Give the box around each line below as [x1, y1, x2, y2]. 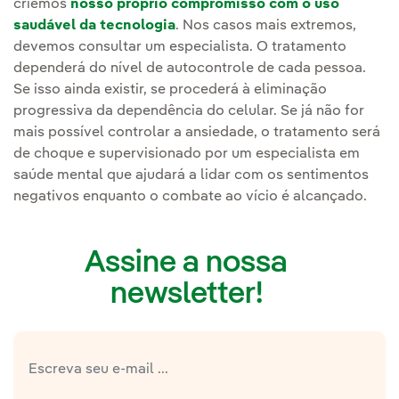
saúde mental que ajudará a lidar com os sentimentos [13, 167, 369, 183]
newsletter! [110, 278, 263, 310]
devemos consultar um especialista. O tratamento [13, 39, 346, 54]
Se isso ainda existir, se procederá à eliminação [13, 82, 327, 97]
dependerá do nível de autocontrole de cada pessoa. [13, 61, 366, 76]
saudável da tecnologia [13, 18, 175, 33]
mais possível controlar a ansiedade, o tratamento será [13, 125, 380, 140]
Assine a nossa [85, 247, 288, 279]
